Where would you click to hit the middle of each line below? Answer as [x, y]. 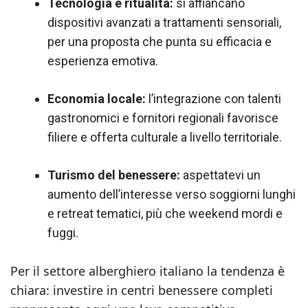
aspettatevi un [220, 175]
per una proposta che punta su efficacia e [159, 42]
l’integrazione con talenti [213, 99]
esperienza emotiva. [103, 61]
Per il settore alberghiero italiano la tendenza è [147, 271]
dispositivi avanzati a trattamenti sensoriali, [164, 22]
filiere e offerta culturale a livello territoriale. [165, 137]
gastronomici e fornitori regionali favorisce [163, 118]
